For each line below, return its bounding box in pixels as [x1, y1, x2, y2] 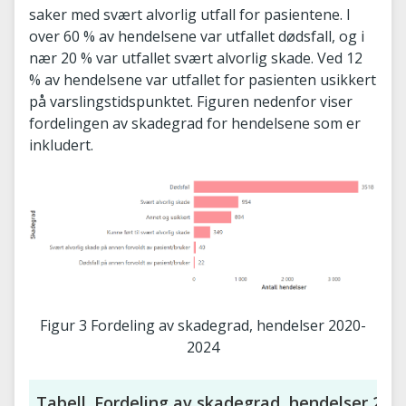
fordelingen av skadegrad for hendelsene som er [29, 113, 361, 133]
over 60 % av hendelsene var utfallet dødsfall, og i [29, 26, 364, 46]
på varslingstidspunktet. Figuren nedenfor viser [29, 92, 353, 111]
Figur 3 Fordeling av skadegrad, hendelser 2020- [40, 314, 366, 335]
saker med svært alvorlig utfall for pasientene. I [29, 5, 351, 24]
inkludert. [29, 135, 93, 155]
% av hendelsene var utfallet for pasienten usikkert [29, 70, 376, 90]
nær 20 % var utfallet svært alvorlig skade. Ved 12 [29, 48, 362, 68]
